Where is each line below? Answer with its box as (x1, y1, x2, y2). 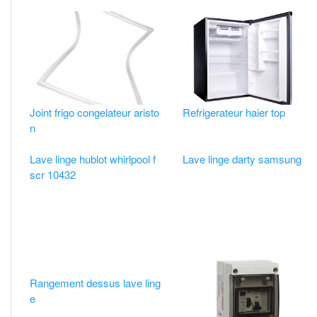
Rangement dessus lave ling (30, 275, 161, 291)
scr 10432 (30, 166, 76, 182)
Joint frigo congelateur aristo (30, 104, 160, 120)
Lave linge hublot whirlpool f (30, 151, 156, 166)
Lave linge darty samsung (182, 151, 301, 166)
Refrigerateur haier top (182, 104, 285, 120)
